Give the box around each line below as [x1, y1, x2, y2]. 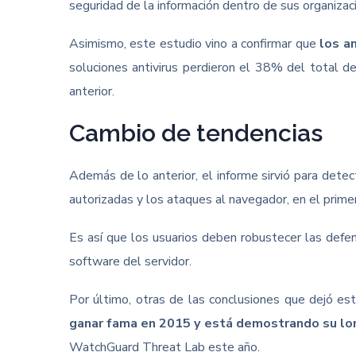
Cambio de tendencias [69, 119, 323, 147]
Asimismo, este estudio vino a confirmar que [69, 35, 320, 52]
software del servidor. [69, 253, 192, 270]
